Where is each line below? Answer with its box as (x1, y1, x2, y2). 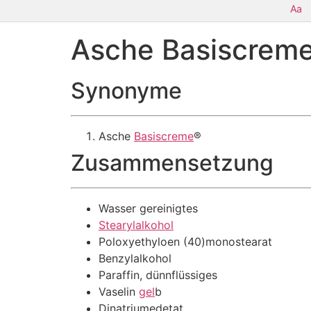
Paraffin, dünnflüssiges (99, 268, 217, 282)
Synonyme (71, 77, 182, 104)
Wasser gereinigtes (99, 201, 198, 215)
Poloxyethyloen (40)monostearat (99, 235, 272, 249)
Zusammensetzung (71, 149, 274, 176)
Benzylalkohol (99, 251, 171, 265)
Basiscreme (134, 129, 194, 143)
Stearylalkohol (99, 218, 174, 232)
